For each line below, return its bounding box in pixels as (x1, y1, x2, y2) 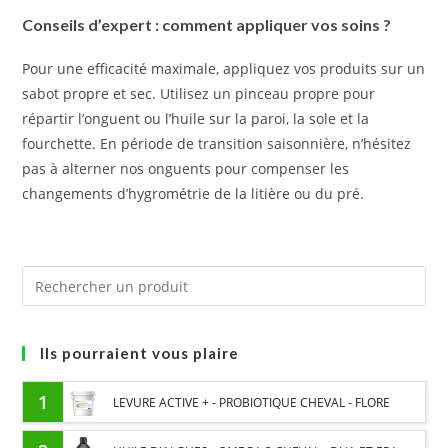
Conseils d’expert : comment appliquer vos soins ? (22, 15, 392, 35)
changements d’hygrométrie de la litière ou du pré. (22, 184, 365, 204)
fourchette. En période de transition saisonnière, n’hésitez (22, 134, 412, 154)
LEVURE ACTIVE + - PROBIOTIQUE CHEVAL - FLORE (113, 394, 391, 412)
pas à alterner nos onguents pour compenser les (22, 159, 350, 179)
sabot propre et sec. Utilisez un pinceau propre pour (22, 84, 376, 104)
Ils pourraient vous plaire (40, 344, 240, 363)
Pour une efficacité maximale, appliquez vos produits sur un (22, 59, 426, 79)
